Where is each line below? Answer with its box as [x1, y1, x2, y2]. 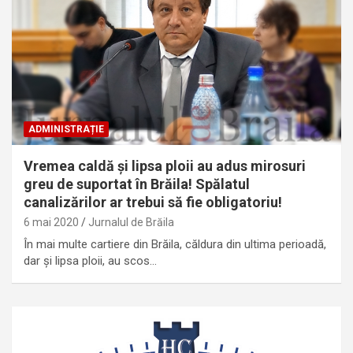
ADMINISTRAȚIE [28, 123, 104, 135]
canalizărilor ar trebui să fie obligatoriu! [24, 193, 282, 210]
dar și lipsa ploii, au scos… [24, 253, 157, 268]
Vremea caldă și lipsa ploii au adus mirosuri [24, 157, 306, 174]
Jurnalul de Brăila [88, 215, 174, 229]
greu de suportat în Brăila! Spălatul [24, 175, 250, 192]
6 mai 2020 [24, 215, 79, 229]
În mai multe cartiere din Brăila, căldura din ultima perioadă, [24, 236, 326, 251]
